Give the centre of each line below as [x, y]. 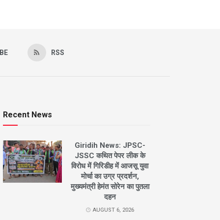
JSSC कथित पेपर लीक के [110, 156]
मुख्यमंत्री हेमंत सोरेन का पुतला [110, 187]
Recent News [27, 115]
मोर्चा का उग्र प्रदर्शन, [110, 177]
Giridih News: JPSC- [110, 146]
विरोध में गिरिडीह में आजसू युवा [110, 166]
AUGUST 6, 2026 [112, 210]
